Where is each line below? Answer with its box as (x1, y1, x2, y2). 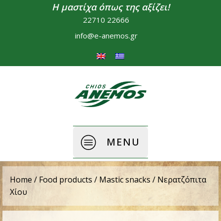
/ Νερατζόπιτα (150, 174, 206, 185)
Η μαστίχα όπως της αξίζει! (51, 1, 170, 13)
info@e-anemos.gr (74, 31, 138, 40)
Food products (39, 174, 92, 185)
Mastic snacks (99, 174, 150, 185)
